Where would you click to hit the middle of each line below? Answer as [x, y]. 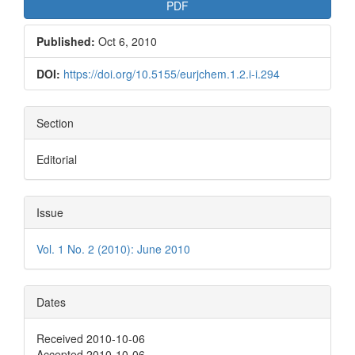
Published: [66, 42]
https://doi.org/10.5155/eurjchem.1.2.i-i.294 [172, 74]
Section [55, 123]
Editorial [57, 160]
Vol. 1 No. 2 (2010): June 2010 [113, 249]
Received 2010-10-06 [91, 339]
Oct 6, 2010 [126, 42]
